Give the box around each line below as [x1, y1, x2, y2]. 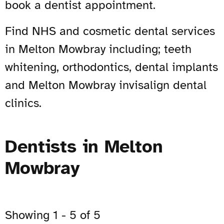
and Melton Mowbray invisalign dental [5, 77, 206, 92]
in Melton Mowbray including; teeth [5, 41, 191, 56]
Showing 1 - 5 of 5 [5, 207, 100, 222]
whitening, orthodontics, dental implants [5, 59, 218, 74]
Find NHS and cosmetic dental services [5, 23, 215, 38]
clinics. [5, 95, 41, 110]
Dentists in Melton [5, 135, 163, 157]
